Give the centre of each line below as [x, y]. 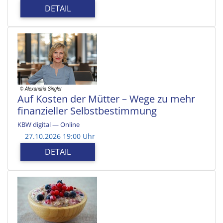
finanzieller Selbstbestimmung [87, 111]
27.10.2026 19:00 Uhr [60, 136]
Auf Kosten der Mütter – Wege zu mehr [106, 99]
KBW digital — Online [49, 124]
